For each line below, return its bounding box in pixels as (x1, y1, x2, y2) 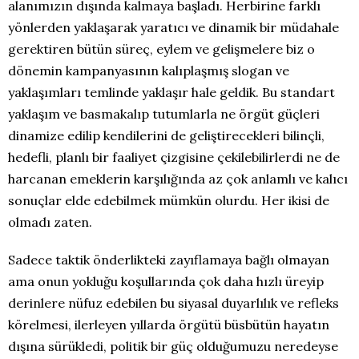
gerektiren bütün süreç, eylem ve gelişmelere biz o (8, 41, 315, 57)
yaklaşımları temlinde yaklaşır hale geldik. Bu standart (8, 84, 335, 100)
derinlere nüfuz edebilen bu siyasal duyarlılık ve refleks (8, 295, 339, 311)
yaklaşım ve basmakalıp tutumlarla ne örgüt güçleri (8, 106, 320, 122)
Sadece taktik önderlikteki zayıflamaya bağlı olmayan (8, 252, 329, 268)
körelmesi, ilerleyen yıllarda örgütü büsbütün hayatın (8, 317, 329, 333)
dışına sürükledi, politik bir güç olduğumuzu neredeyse (8, 338, 338, 354)
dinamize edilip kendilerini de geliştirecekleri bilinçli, (8, 127, 325, 143)
